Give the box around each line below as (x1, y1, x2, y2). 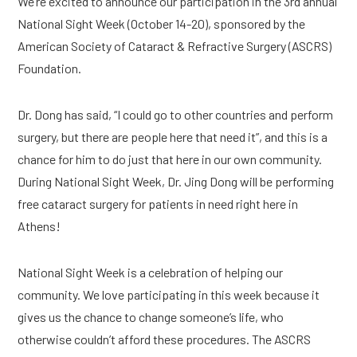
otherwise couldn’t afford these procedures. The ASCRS (18, 331, 312, 347)
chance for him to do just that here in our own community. (18, 151, 323, 167)
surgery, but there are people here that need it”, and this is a (18, 129, 328, 144)
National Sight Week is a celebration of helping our (18, 265, 284, 280)
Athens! (18, 218, 61, 233)
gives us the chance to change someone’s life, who (18, 309, 284, 324)
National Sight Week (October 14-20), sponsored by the (18, 16, 306, 31)
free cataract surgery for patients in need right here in (18, 196, 299, 211)
